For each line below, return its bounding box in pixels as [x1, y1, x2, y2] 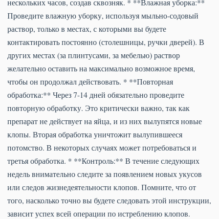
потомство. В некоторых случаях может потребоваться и [7, 142, 197, 153]
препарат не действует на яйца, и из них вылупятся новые [7, 115, 202, 126]
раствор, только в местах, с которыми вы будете [7, 23, 166, 34]
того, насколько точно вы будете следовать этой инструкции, [7, 195, 211, 205]
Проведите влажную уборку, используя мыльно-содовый [7, 10, 198, 21]
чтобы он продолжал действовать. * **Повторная [7, 76, 173, 87]
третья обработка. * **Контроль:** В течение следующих [7, 155, 199, 166]
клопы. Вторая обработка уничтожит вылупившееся [7, 129, 182, 139]
